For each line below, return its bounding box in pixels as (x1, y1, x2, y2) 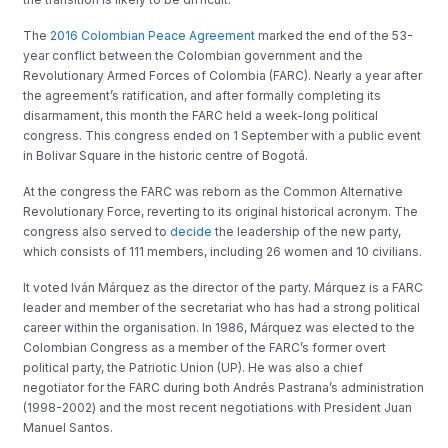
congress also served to (23, 223, 171, 239)
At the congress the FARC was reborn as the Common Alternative (23, 183, 404, 199)
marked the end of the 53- (255, 27, 414, 43)
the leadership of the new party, (212, 223, 402, 239)
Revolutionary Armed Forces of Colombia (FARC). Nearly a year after (23, 67, 423, 83)
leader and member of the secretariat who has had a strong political (23, 299, 421, 315)
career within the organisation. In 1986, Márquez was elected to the (23, 319, 416, 335)
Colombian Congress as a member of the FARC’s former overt (23, 339, 387, 355)
